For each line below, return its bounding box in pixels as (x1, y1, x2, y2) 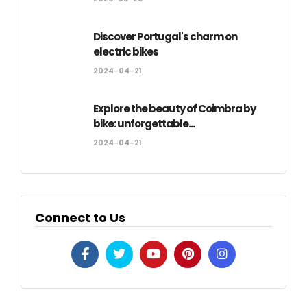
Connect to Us (35, 208, 125, 226)
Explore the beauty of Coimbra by (93, 101, 256, 116)
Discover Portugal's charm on (93, 29, 237, 44)
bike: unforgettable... (93, 116, 195, 131)
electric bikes (93, 44, 158, 59)
